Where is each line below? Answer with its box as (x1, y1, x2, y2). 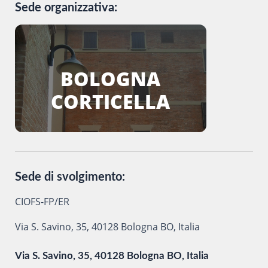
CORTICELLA (51, 89, 170, 114)
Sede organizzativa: (14, 2, 117, 14)
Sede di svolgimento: (14, 171, 125, 183)
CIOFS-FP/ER (14, 195, 69, 208)
